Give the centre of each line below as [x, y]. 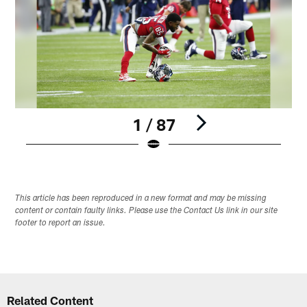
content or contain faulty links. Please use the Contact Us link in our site [147, 211]
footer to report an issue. [61, 223]
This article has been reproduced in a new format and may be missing [141, 198]
